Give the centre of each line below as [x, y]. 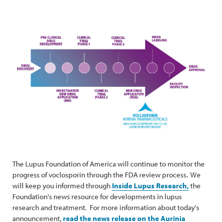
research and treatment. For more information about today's [106, 207]
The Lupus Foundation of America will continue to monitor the [109, 164]
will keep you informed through [62, 186]
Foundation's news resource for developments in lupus [97, 196]
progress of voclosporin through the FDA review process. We [107, 175]
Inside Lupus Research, [150, 186]
